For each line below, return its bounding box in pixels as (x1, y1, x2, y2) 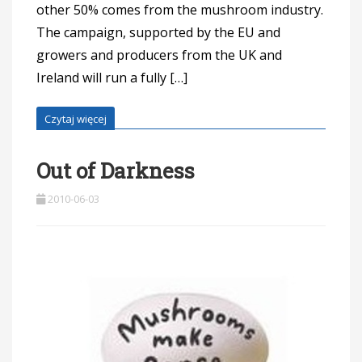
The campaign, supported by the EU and (36, 23, 280, 42)
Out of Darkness (36, 157, 195, 185)
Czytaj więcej (44, 112, 107, 127)
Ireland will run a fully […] (36, 69, 187, 87)
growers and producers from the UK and (36, 46, 282, 65)
